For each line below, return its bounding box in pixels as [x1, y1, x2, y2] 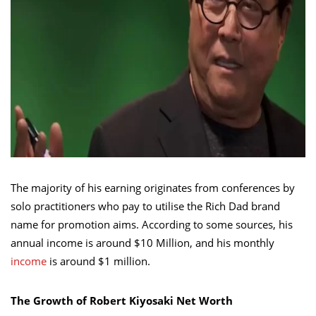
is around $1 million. [47, 253, 150, 268]
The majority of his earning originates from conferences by [11, 180, 295, 195]
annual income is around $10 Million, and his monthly [11, 235, 274, 250]
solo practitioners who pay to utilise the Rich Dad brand [11, 198, 280, 213]
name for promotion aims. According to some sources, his [11, 217, 293, 231]
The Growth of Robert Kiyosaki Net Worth [11, 293, 233, 308]
